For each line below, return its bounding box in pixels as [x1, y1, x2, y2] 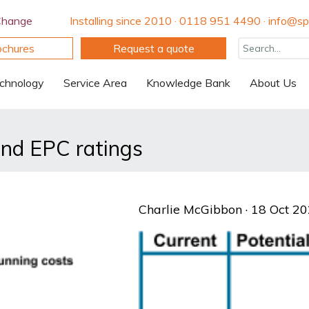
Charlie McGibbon [138, 201, 242, 217]
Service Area [63, 76, 127, 90]
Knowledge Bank [146, 76, 230, 90]
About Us [250, 76, 297, 90]
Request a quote [112, 41, 195, 55]
